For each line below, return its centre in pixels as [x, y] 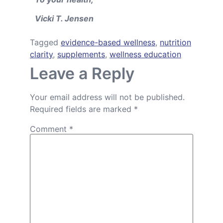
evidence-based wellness [108, 42]
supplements [81, 54]
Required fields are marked [82, 109]
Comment [50, 129]
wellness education [145, 54]
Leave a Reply [82, 73]
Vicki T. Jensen [64, 18]
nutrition [175, 42]
